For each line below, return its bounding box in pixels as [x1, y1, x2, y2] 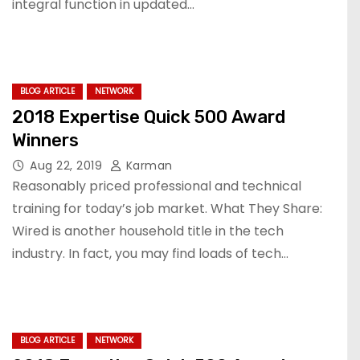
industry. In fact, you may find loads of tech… [12, 244, 288, 263]
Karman [122, 157, 173, 174]
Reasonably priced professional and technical [12, 177, 301, 195]
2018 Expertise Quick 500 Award [12, 106, 285, 128]
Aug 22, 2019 [30, 157, 106, 174]
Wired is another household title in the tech [12, 222, 284, 240]
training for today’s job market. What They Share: [12, 199, 322, 218]
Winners [12, 129, 79, 151]
